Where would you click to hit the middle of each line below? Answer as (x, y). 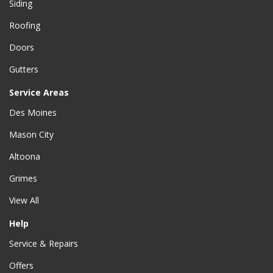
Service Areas (39, 93)
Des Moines (33, 113)
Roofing (25, 26)
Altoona (25, 157)
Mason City (31, 135)
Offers (21, 266)
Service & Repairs (44, 244)
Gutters (24, 69)
